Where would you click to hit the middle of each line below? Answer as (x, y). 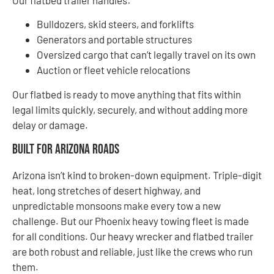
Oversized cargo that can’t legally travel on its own (146, 55)
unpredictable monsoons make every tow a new (117, 205)
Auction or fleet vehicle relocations (113, 70)
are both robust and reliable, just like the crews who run (132, 251)
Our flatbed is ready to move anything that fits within (127, 94)
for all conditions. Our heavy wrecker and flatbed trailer (133, 236)
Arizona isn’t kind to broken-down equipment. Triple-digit (137, 175)
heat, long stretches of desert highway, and (106, 190)
